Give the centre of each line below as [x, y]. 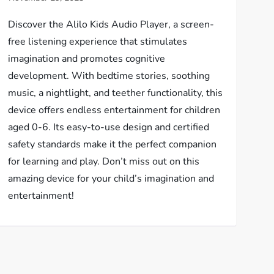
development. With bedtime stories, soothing [109, 76]
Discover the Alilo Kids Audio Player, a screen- [111, 24]
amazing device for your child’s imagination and [111, 179]
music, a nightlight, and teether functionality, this [115, 93]
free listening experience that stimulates [97, 42]
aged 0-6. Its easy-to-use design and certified [108, 127]
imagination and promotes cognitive [86, 59]
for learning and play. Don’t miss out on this [103, 161]
